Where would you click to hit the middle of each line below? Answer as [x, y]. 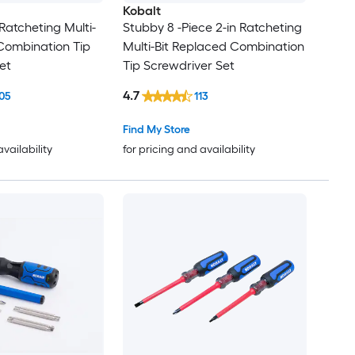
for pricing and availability [189, 150]
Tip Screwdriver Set [178, 65]
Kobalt [141, 10]
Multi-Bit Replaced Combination [213, 46]
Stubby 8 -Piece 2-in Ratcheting [212, 27]
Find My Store [156, 130]
